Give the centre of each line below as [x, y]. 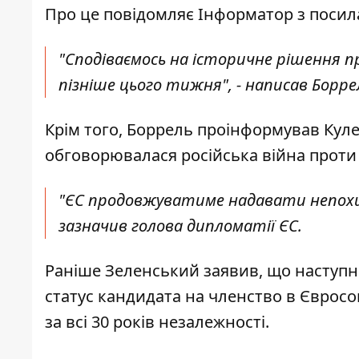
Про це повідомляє [121, 14]
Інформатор [246, 14]
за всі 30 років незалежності [155, 322]
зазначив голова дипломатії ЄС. [180, 226]
